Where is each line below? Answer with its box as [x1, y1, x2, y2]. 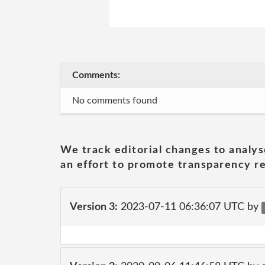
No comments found [72, 96, 157, 105]
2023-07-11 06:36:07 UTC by [118, 201, 261, 212]
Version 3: [70, 201, 118, 212]
